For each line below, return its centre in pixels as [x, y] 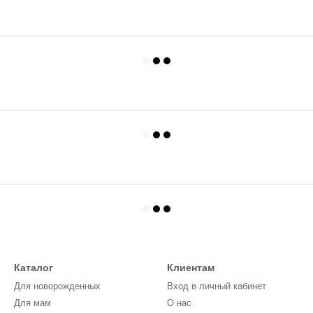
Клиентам [191, 268]
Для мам [32, 303]
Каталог [34, 268]
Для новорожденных [57, 286]
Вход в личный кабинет [217, 286]
